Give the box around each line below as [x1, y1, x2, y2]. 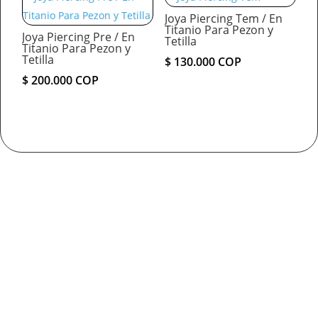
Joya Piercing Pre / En [22, 29, 135, 45]
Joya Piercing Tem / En [164, 11, 283, 27]
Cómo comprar [94, 215, 224, 241]
